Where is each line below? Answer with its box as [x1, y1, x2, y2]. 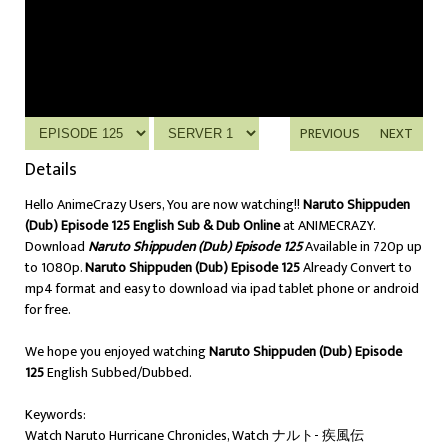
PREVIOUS [300, 122, 360, 145]
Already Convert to [300, 256, 412, 279]
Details [25, 155, 77, 185]
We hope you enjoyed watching [25, 340, 209, 363]
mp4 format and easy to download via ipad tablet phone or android [25, 277, 419, 300]
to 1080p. [25, 256, 85, 279]
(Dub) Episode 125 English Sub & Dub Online [25, 214, 280, 237]
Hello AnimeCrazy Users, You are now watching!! [25, 193, 303, 216]
